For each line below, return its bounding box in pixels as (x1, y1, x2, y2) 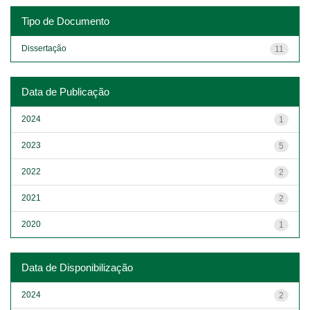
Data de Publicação (21, 85, 109, 98)
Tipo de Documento (21, 15, 109, 27)
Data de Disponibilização (21, 261, 133, 273)
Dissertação (21, 43, 66, 53)
